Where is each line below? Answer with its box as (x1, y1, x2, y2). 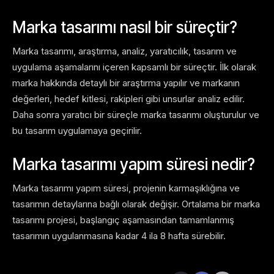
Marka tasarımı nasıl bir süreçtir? (12, 18, 237, 37)
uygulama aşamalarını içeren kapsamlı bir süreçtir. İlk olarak (12, 61, 256, 73)
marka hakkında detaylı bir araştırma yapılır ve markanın (12, 77, 240, 89)
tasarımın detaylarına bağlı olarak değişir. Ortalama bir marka (12, 198, 260, 210)
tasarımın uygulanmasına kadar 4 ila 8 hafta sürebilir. (12, 230, 226, 242)
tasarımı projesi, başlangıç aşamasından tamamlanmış (12, 214, 234, 226)
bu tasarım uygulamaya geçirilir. (12, 125, 142, 137)
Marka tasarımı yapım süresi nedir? (12, 155, 255, 174)
